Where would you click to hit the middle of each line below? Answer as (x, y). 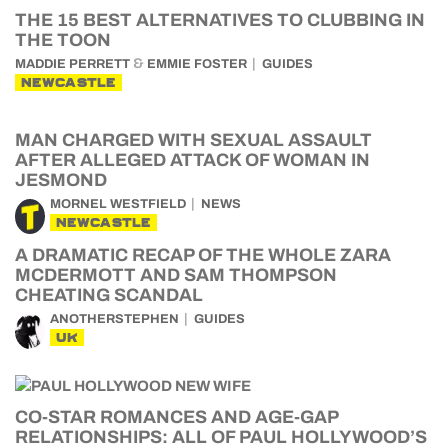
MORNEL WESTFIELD (118, 204)
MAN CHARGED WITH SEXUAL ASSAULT (193, 140)
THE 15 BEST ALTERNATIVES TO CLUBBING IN (220, 20)
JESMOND (61, 180)
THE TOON (63, 40)
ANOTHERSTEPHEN (114, 319)
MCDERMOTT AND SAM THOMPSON (176, 275)
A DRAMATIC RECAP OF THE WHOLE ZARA (203, 255)
